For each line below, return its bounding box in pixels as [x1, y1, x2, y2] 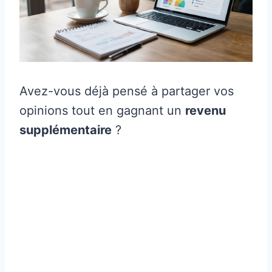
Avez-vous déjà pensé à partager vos [19, 84, 234, 99]
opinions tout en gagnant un [19, 103, 185, 118]
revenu [185, 103, 226, 118]
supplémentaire [19, 123, 112, 138]
